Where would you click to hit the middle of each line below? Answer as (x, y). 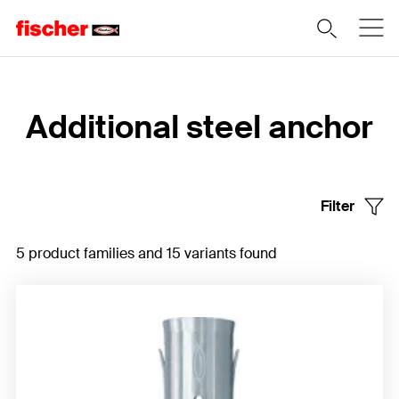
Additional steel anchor (199, 127)
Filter (337, 206)
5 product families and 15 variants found (147, 253)
